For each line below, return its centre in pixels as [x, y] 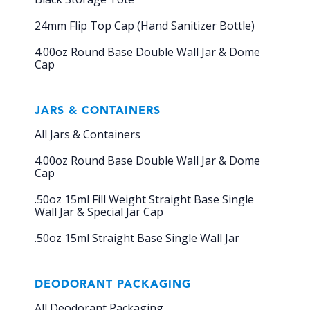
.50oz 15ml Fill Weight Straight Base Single [144, 199]
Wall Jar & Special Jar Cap [99, 211]
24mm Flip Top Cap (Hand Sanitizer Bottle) [145, 25]
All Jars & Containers [88, 134]
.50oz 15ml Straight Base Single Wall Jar [137, 238]
